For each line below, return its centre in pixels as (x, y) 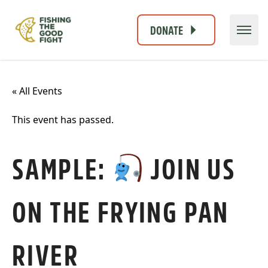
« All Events (37, 91)
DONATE (167, 29)
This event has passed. (63, 119)
